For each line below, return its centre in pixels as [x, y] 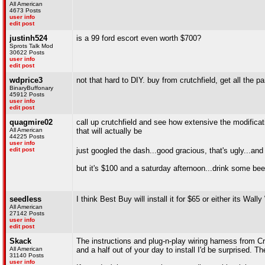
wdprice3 [26, 80]
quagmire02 [31, 122]
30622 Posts [27, 52]
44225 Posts [27, 136]
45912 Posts [27, 94]
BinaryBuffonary [31, 88]
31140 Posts [27, 255]
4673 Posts [25, 10]
